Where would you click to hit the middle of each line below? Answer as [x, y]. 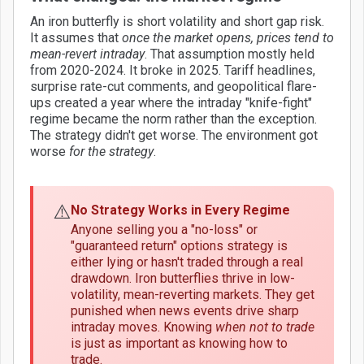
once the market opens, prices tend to [228, 37]
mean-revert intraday [87, 54]
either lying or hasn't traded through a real [187, 262]
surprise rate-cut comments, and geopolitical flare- [173, 86]
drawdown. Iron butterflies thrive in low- [183, 278]
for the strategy [111, 151]
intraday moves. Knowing [143, 327]
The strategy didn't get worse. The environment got [174, 135]
